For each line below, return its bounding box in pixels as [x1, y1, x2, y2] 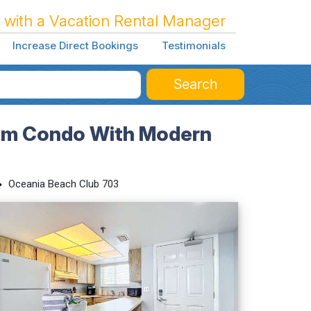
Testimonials [161, 39, 226, 53]
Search [173, 75, 218, 92]
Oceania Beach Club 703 [8, 177, 119, 190]
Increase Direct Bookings [12, 39, 138, 53]
